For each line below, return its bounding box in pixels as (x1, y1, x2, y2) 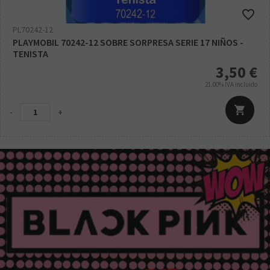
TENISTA (13, 48, 48, 60)
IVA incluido (225, 80, 257, 89)
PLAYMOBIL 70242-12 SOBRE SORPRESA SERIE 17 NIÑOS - (13, 36, 243, 48)
